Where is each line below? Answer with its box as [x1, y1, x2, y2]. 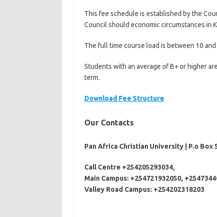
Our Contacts [84, 118, 134, 127]
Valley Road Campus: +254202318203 [84, 186, 204, 193]
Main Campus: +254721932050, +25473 [84, 174, 208, 182]
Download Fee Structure [84, 94, 164, 102]
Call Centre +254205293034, [84, 163, 175, 171]
